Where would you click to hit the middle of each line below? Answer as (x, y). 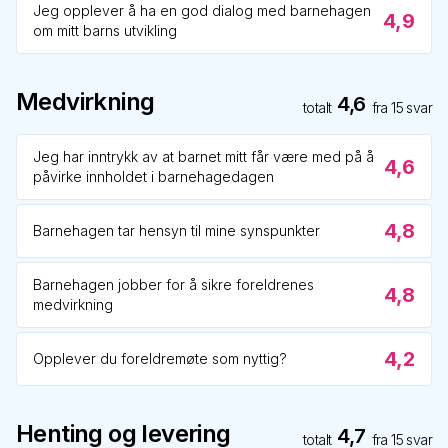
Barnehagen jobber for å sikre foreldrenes (173, 284)
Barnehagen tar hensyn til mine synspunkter (176, 230)
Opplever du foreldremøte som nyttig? (160, 358)
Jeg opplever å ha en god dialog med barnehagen (202, 10)
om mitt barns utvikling (105, 30)
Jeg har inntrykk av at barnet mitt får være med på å (203, 156)
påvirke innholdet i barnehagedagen (153, 176)
